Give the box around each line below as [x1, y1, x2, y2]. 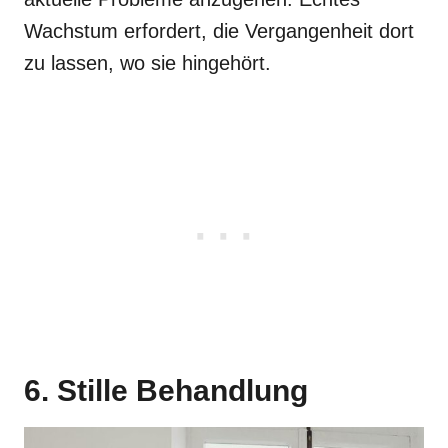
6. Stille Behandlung [24, 374, 308, 407]
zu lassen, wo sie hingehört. [24, 52, 271, 74]
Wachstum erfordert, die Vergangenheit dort [24, 20, 414, 42]
